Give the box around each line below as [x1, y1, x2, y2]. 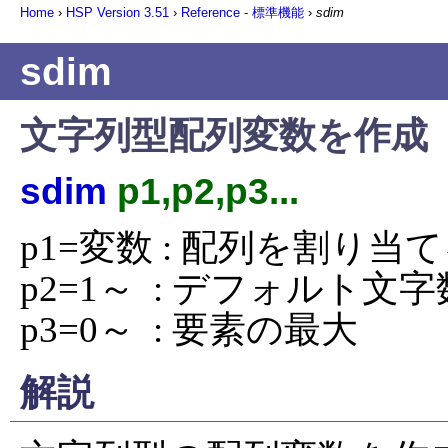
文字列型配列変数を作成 [20, 114, 428, 156]
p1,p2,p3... [117, 170, 299, 212]
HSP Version [66, 5, 144, 20]
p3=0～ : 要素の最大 [20, 309, 358, 350]
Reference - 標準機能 [181, 5, 304, 20]
